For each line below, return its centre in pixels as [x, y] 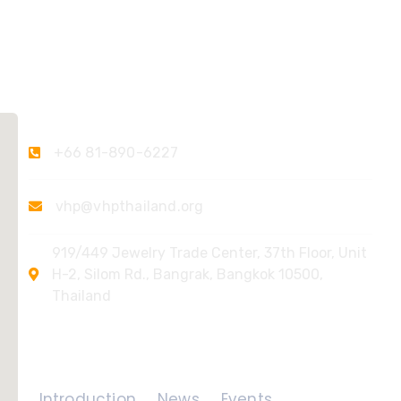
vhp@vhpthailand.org [129, 206]
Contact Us [91, 104]
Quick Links [78, 350]
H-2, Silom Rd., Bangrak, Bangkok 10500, [187, 274]
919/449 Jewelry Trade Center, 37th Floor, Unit [209, 253]
